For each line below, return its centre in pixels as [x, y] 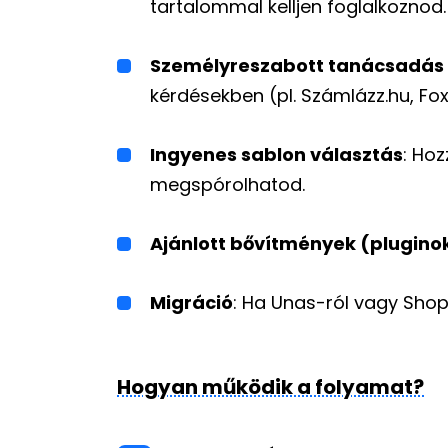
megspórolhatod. [227, 184]
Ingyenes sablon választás [276, 154]
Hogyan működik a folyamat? [270, 387]
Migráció [191, 302]
